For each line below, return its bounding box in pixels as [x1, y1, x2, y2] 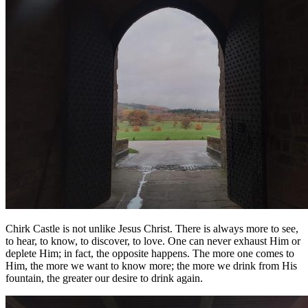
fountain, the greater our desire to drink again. [5, 272, 208, 284]
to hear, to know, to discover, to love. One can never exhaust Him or [5, 234, 300, 247]
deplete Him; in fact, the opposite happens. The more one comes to [5, 247, 294, 259]
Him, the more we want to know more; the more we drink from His [5, 259, 297, 272]
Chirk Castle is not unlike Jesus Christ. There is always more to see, [5, 222, 298, 234]
